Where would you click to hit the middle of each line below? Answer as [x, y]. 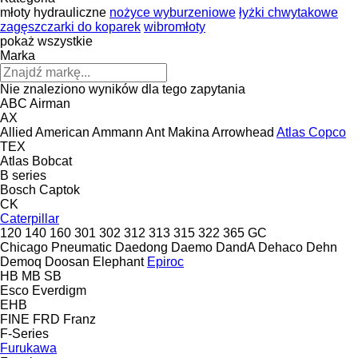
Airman [50, 103]
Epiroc [165, 261]
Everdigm [59, 290]
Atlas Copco [311, 132]
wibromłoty [175, 26]
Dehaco [280, 247]
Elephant [118, 261]
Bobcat [52, 161]
